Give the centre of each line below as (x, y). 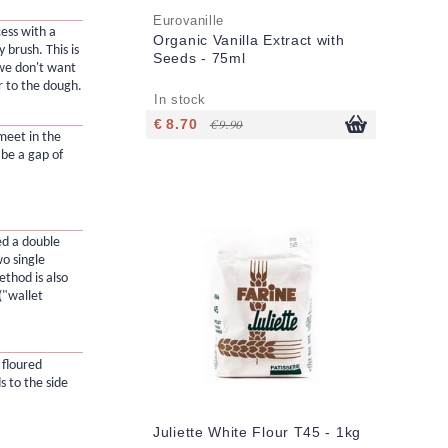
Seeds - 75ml (199, 57)
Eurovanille (188, 20)
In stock (180, 99)
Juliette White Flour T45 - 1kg (257, 431)
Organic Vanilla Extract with (249, 39)
